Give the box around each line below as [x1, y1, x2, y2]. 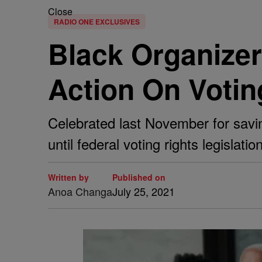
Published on [112, 171, 166, 183]
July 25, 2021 [112, 184, 175, 199]
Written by [48, 171, 89, 183]
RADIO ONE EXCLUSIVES [54, 16, 140, 27]
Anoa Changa [48, 184, 112, 199]
